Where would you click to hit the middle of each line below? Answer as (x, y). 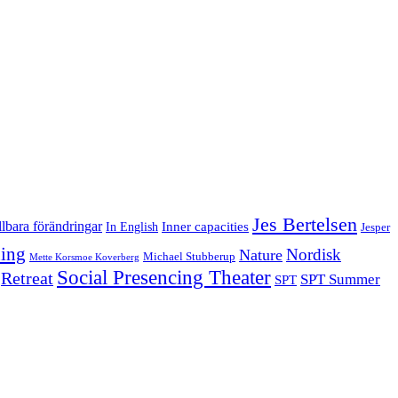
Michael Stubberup (189, 256)
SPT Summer (340, 279)
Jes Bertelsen (305, 224)
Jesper (375, 227)
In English (132, 226)
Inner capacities (205, 226)
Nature (261, 255)
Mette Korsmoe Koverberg (84, 257)
